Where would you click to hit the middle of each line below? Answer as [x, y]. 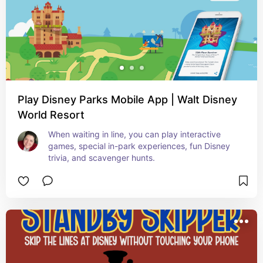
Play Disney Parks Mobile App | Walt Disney [127, 100]
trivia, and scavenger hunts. [102, 158]
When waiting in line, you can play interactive [134, 134]
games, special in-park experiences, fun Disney [139, 146]
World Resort [51, 115]
